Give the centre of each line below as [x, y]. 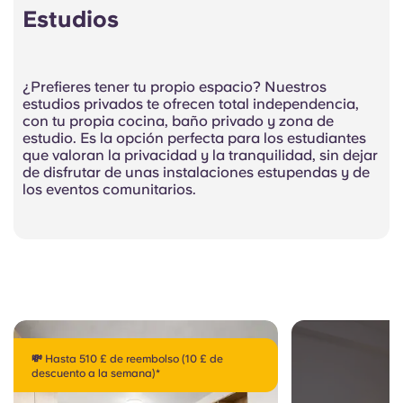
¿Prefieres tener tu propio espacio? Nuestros [175, 87]
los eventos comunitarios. [109, 190]
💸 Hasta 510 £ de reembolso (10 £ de [127, 359]
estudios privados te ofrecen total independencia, [191, 104]
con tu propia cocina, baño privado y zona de [178, 121]
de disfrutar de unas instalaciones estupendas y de [196, 173]
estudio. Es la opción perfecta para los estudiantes [194, 139]
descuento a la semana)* [96, 374]
